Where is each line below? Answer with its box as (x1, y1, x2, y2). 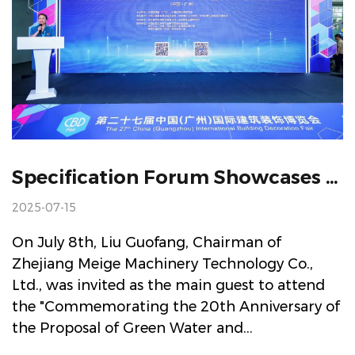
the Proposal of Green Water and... (12, 319, 253, 337)
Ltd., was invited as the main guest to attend (12, 276, 325, 294)
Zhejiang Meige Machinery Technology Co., (12, 254, 313, 273)
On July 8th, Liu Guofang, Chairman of (12, 233, 281, 251)
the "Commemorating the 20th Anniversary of (12, 297, 340, 315)
